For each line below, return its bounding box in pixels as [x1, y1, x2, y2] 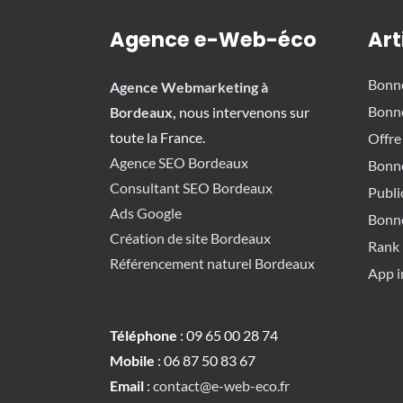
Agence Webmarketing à [110, 78, 268, 96]
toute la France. [110, 129, 205, 147]
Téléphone [110, 327, 177, 345]
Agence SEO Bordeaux [110, 154, 248, 172]
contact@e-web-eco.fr [153, 377, 290, 395]
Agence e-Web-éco [110, 25, 317, 55]
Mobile [110, 352, 155, 370]
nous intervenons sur [176, 103, 309, 121]
